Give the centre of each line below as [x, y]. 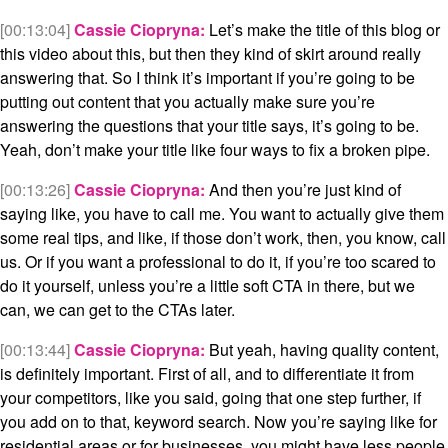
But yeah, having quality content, [322, 350]
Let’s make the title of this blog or [322, 30]
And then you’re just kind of [303, 190]
